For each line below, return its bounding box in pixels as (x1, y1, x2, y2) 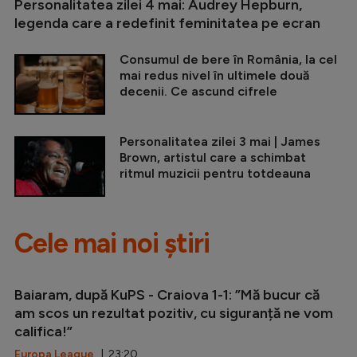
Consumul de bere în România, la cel (120, 51, 337, 67)
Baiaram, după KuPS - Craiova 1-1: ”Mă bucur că (14, 285, 320, 304)
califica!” (14, 322, 73, 340)
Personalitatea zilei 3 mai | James (120, 133, 320, 149)
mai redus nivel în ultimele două (120, 67, 309, 83)
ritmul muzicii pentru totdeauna (120, 165, 311, 181)
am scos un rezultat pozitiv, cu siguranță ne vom (14, 304, 333, 322)
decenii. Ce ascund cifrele (120, 83, 277, 99)
